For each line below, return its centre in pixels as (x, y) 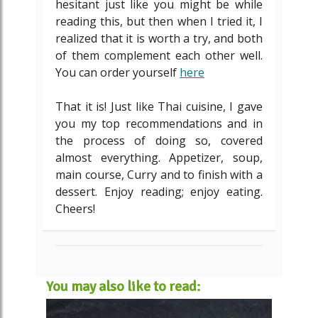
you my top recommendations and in (159, 124)
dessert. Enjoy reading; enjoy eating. (159, 192)
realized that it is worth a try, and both (159, 38)
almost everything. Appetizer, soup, (159, 158)
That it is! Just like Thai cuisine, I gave (159, 106)
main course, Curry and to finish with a (159, 175)
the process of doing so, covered (159, 141)
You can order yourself (117, 72)
